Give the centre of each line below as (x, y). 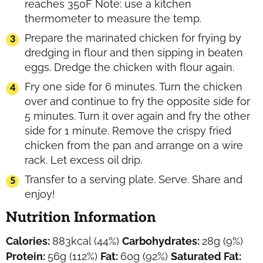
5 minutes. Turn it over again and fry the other (137, 116)
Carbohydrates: (162, 241)
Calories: (29, 241)
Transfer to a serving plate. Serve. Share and (134, 179)
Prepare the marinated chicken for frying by (133, 38)
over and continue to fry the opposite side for (137, 101)
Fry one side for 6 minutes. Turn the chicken (134, 86)
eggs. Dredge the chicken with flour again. (129, 67)
